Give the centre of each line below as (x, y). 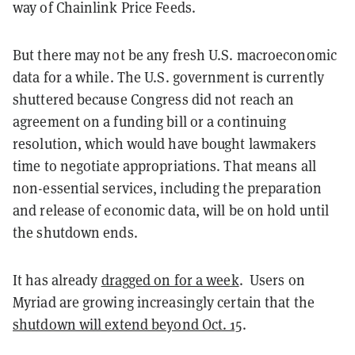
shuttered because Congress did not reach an (154, 99)
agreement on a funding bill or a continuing (150, 121)
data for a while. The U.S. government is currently (169, 77)
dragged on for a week (170, 280)
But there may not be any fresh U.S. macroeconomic (175, 55)
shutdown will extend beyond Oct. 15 (128, 324)
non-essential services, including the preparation (167, 188)
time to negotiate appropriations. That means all (164, 166)
